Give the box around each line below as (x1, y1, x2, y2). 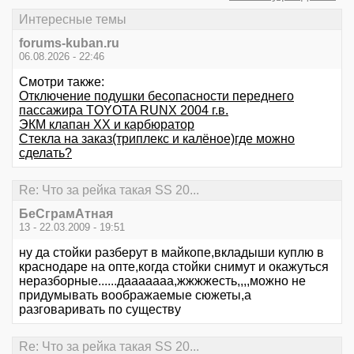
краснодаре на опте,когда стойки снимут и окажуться (19, 260, 329, 274)
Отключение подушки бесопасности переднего (19, 88, 294, 103)
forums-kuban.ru (19, 36, 119, 50)
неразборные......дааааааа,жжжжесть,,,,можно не (19, 274, 306, 288)
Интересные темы (19, 12, 126, 26)
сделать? (19, 145, 72, 160)
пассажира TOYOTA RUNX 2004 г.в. (19, 103, 228, 117)
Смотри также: (19, 74, 104, 88)
